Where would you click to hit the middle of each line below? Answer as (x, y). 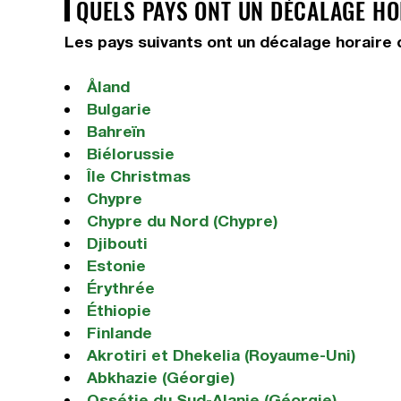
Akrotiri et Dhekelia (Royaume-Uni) (221, 355)
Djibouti (117, 243)
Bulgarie (119, 109)
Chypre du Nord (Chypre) (182, 221)
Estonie (116, 265)
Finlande (119, 333)
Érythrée (120, 288)
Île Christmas (138, 176)
